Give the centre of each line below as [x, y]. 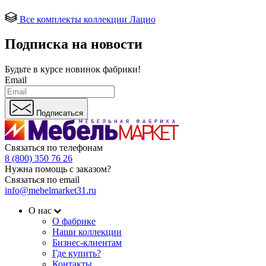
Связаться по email [42, 180]
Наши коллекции [87, 232]
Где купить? [77, 254]
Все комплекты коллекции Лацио [88, 19]
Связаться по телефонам [54, 148]
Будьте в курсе [35, 69]
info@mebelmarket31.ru [50, 191]
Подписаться [60, 113]
